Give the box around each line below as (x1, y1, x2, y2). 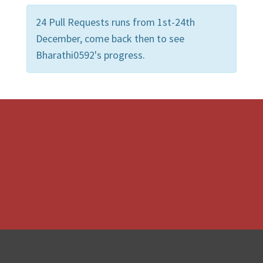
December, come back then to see (36, 31, 184, 45)
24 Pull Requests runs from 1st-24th (36, 15, 195, 29)
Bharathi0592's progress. (36, 48, 145, 62)
